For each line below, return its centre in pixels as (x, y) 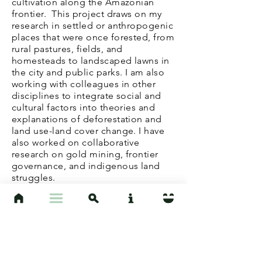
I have (150, 131)
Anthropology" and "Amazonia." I (88, 232)
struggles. (34, 177)
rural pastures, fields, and (67, 49)
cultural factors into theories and (84, 107)
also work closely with (60, 244)
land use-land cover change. (74, 131)
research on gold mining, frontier (85, 154)
